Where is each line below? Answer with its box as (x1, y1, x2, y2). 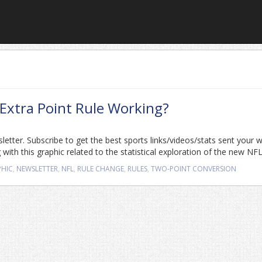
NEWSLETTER (16, 164, 58, 174)
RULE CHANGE (77, 164, 124, 174)
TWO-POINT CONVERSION (151, 164, 236, 174)
